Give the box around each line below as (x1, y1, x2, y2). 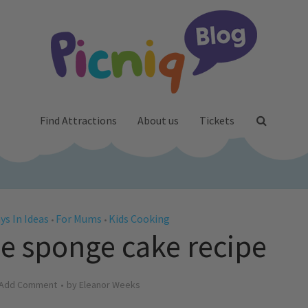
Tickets (199, 113, 234, 127)
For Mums (56, 212, 102, 225)
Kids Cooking (109, 212, 170, 225)
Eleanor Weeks (79, 278, 140, 291)
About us (137, 113, 179, 127)
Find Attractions (39, 113, 117, 127)
